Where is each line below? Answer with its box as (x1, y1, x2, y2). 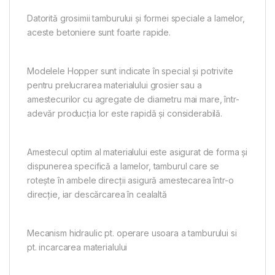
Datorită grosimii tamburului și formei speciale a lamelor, (27, 12, 245, 23)
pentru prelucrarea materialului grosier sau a (27, 79, 202, 90)
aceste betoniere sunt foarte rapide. (27, 26, 171, 37)
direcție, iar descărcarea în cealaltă (27, 188, 167, 199)
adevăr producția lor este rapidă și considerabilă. (27, 107, 222, 118)
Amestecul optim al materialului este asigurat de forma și (27, 146, 248, 157)
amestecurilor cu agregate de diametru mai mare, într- (27, 93, 239, 104)
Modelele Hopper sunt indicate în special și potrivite (27, 65, 233, 76)
